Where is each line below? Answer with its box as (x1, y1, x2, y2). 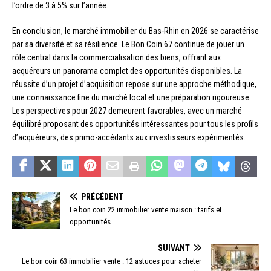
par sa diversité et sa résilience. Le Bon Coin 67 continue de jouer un (12, 39, 244, 50)
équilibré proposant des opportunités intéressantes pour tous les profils (12, 119, 258, 129)
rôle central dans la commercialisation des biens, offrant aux (12, 53, 221, 63)
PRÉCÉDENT (81, 192, 123, 202)
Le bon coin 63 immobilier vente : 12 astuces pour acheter (22, 256, 201, 266)
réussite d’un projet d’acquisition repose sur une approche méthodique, (12, 79, 256, 90)
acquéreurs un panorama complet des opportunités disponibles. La (12, 66, 242, 76)
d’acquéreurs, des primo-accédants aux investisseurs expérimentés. (12, 132, 246, 143)
